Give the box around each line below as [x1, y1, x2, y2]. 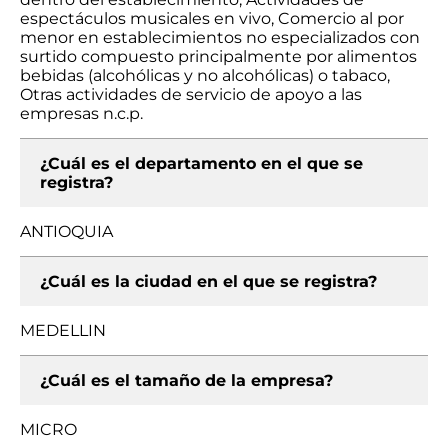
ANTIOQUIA [20, 222, 113, 241]
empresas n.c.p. [20, 104, 143, 123]
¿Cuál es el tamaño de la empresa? [40, 371, 333, 390]
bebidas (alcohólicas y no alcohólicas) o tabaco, [20, 66, 390, 85]
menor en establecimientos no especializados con [20, 28, 420, 47]
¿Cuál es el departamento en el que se [40, 154, 363, 173]
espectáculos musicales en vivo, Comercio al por [20, 9, 404, 28]
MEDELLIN [20, 321, 106, 340]
